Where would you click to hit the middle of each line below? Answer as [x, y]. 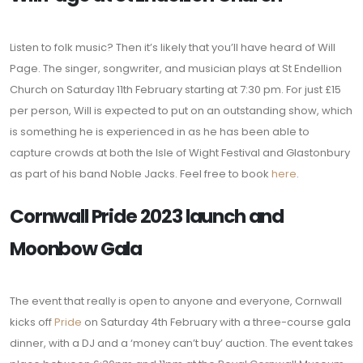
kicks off [32, 322]
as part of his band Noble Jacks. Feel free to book [141, 174]
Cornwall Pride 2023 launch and [147, 217]
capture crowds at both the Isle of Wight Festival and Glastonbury [180, 153]
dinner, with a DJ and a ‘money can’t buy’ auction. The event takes [181, 344]
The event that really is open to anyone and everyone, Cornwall [176, 301]
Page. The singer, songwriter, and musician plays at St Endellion [176, 69]
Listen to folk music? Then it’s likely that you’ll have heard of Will [173, 48]
